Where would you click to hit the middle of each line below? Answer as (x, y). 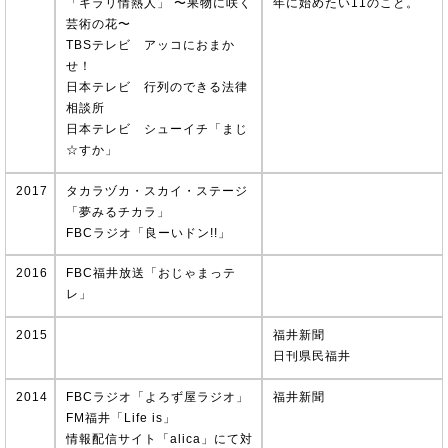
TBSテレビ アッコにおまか (150, 44)
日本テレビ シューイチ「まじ (157, 128)
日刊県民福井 (311, 356)
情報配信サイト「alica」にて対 (159, 438)
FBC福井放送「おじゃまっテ (151, 273)
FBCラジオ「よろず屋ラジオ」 (157, 396)
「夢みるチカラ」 (118, 211)
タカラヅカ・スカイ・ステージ (157, 190)
